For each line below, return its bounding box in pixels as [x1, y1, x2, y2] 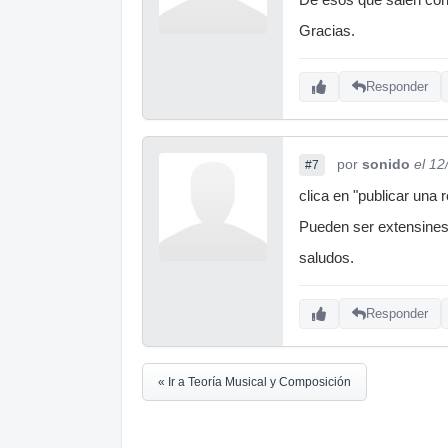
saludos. [299, 249, 354, 266]
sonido [362, 155, 410, 172]
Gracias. [299, 22, 355, 39]
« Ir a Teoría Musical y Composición [158, 374, 351, 389]
